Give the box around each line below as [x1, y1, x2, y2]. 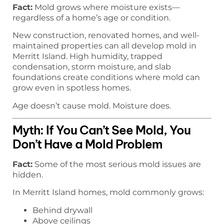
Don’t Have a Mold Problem [12, 136, 162, 151]
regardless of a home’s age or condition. [12, 12, 170, 22]
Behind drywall [32, 205, 92, 215]
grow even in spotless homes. [12, 83, 131, 93]
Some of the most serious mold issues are [32, 159, 201, 169]
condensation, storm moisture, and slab [12, 62, 171, 72]
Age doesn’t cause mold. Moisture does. [12, 100, 171, 110]
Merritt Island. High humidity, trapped [12, 51, 162, 61]
